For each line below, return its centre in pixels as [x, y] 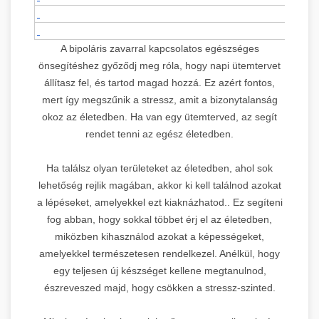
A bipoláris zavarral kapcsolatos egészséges [159, 48]
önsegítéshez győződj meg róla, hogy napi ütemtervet [159, 65]
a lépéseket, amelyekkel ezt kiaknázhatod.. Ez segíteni [159, 202]
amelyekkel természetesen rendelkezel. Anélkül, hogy [159, 253]
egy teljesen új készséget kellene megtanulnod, [159, 270]
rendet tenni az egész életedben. [159, 134]
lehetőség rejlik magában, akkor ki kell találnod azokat [159, 185]
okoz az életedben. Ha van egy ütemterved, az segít [159, 116]
